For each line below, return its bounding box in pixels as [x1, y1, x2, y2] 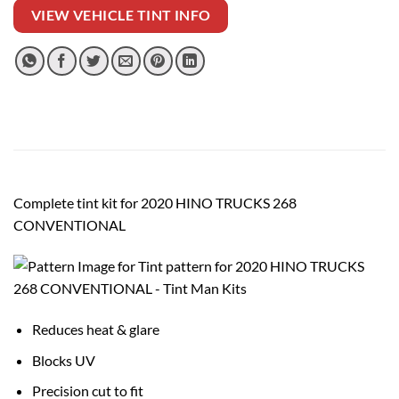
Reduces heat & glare [31, 321, 159, 338]
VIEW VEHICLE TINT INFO [30, 6, 211, 23]
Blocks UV [31, 351, 95, 369]
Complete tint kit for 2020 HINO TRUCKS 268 [13, 194, 297, 212]
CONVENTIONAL [13, 216, 126, 234]
